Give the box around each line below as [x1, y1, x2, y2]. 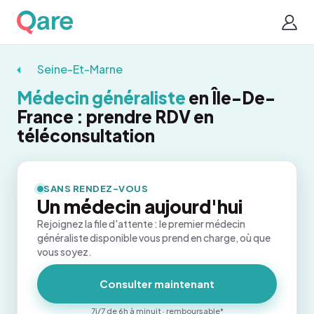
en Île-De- [186, 87, 275, 108]
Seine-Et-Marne [36, 62, 123, 76]
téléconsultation [17, 125, 155, 146]
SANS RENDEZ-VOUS [43, 183, 149, 194]
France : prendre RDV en [17, 106, 214, 127]
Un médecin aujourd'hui [37, 195, 243, 218]
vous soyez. [37, 245, 92, 258]
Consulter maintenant [100, 277, 214, 290]
